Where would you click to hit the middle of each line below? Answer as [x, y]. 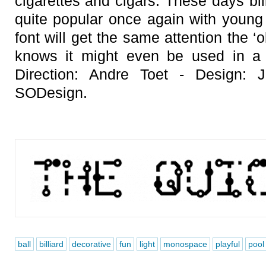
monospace [185, 244]
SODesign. [51, 93]
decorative [91, 244]
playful [227, 244]
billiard [51, 244]
